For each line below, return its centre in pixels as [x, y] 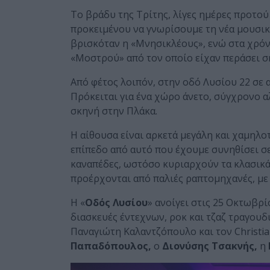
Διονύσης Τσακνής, [210, 246]
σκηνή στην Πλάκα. [114, 111]
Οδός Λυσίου [116, 203]
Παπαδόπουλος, [112, 246]
